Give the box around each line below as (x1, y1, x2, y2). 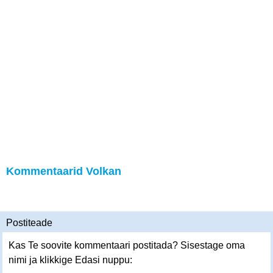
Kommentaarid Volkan (6, 165, 121, 177)
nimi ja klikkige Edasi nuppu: (9, 255, 132, 265)
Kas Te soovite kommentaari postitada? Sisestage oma (9, 240, 245, 250)
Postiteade (6, 218, 52, 228)
